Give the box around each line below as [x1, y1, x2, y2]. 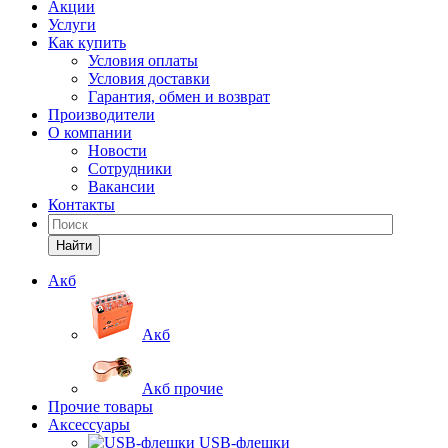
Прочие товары [48, 398, 153, 415]
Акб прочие [142, 380, 223, 397]
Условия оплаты [88, 52, 198, 69]
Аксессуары [48, 416, 130, 433]
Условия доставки [88, 70, 210, 87]
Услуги [48, 16, 96, 33]
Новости [88, 142, 147, 159]
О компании [48, 124, 132, 141]
